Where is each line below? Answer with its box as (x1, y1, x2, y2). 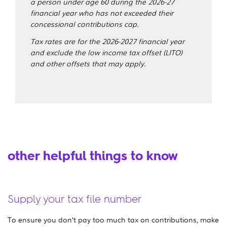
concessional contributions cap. (30, 18, 139, 29)
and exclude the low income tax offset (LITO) (30, 47, 182, 57)
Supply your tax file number (8, 194, 142, 205)
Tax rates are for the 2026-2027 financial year (30, 35, 184, 46)
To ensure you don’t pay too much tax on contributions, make (8, 214, 219, 224)
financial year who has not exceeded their (30, 7, 173, 18)
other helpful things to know (8, 147, 178, 163)
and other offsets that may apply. (30, 58, 146, 68)
